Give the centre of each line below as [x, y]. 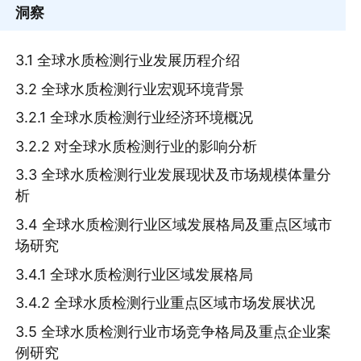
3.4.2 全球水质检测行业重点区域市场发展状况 [166, 303]
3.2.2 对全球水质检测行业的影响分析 [137, 146]
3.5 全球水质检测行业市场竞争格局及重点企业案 [174, 331]
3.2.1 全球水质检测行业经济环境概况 [135, 118]
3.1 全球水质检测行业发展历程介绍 [128, 60]
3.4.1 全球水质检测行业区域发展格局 [135, 274]
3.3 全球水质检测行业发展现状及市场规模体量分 [174, 175]
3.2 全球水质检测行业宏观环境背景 [130, 89]
